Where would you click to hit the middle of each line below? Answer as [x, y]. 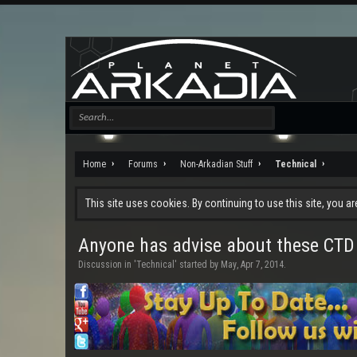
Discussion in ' [107, 265]
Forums [143, 164]
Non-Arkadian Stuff [216, 164]
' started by [198, 265]
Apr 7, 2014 [262, 265]
